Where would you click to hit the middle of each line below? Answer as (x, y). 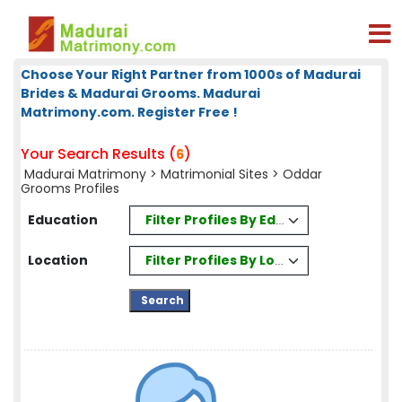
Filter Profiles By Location (232, 260)
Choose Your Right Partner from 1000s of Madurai (191, 74)
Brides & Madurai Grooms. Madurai (140, 93)
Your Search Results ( (98, 154)
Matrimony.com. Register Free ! (129, 112)
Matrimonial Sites (214, 174)
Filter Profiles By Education (237, 219)
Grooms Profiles (70, 188)
